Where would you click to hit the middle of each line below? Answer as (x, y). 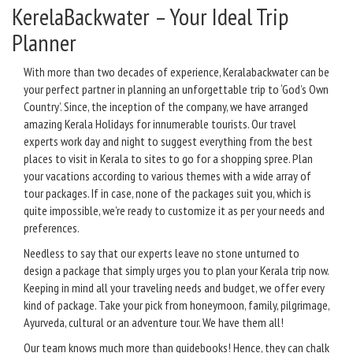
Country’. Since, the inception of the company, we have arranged (166, 107)
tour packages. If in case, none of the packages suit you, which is (167, 193)
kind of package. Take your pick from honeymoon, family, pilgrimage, (176, 305)
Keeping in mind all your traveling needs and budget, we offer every (174, 288)
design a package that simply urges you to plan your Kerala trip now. (176, 271)
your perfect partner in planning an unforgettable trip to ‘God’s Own (176, 89)
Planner (44, 43)
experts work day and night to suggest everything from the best (168, 141)
